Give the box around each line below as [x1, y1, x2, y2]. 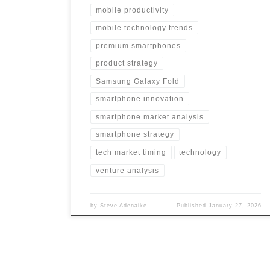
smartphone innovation [95, 95, 184, 104]
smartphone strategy [95, 130, 174, 139]
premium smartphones [95, 41, 181, 50]
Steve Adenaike [100, 202, 148, 209]
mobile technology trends [95, 24, 193, 33]
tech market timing [95, 148, 166, 157]
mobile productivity [95, 5, 169, 14]
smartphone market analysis [95, 112, 204, 121]
